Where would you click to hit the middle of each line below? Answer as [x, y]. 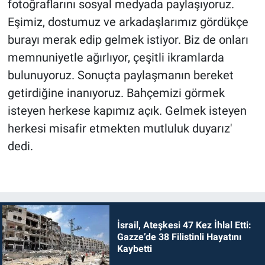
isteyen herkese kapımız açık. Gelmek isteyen [127, 110]
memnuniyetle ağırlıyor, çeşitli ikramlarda [116, 57]
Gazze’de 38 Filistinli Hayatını [179, 237]
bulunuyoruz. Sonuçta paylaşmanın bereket [120, 75]
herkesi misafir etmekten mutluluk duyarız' [119, 128]
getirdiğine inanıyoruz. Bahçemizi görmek [116, 93]
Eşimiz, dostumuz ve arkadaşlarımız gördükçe [128, 22]
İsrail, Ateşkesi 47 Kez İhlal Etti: [184, 225]
